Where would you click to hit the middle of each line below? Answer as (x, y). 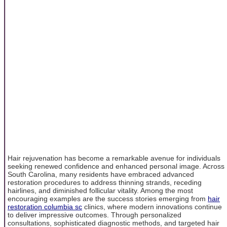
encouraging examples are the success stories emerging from (108, 198)
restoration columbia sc (45, 206)
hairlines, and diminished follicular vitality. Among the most (100, 190)
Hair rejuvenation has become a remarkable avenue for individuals (114, 158)
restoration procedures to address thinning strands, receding (105, 182)
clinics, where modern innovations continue (152, 206)
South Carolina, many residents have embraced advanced (101, 174)
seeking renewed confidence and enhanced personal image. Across (116, 166)
